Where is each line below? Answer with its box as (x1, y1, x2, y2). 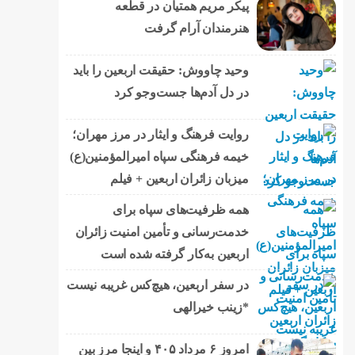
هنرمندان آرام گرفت (144, 21, 249, 35)
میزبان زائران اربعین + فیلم (109, 171, 249, 185)
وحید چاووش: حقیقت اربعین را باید (72, 63, 249, 77)
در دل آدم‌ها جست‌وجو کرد (113, 85, 249, 99)
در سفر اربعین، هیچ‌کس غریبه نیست (66, 277, 249, 292)
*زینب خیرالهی (173, 300, 249, 314)
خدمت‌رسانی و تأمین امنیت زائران (74, 224, 249, 239)
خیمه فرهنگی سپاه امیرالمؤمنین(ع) (69, 149, 249, 163)
